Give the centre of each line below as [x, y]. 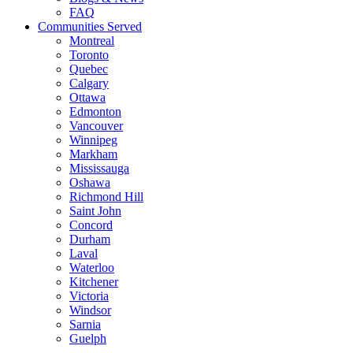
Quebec [89, 69]
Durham [90, 239]
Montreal [92, 40]
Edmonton [95, 111]
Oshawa [90, 182]
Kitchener [94, 281]
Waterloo [92, 267]
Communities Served [90, 26]
